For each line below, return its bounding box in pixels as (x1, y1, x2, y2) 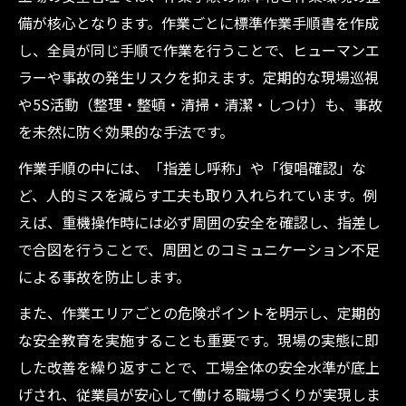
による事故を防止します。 (18, 266, 190, 287)
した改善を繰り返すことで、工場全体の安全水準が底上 (18, 356, 380, 378)
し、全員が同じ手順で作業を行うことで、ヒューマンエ (18, 39, 380, 61)
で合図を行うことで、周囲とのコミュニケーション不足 (18, 238, 380, 260)
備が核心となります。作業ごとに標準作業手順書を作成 (18, 12, 379, 34)
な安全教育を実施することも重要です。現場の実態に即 (18, 329, 379, 351)
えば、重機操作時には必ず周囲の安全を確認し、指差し (18, 211, 381, 233)
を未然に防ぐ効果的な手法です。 (18, 121, 234, 142)
